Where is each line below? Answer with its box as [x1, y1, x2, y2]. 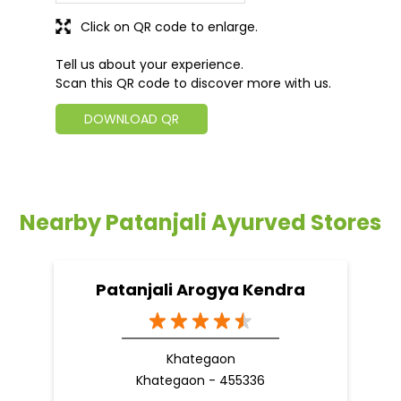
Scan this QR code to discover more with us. [55, 73, 331, 92]
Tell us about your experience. [55, 55, 243, 73]
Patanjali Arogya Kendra [96, 277, 305, 301]
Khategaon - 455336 [136, 371, 265, 389]
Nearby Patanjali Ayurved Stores [20, 207, 381, 237]
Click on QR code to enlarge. [81, 17, 258, 36]
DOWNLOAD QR [84, 109, 179, 128]
